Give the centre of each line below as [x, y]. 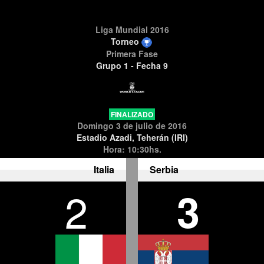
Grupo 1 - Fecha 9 [132, 66]
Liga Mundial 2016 [132, 29]
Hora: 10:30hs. [132, 149]
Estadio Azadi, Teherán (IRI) [132, 138]
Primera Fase [132, 54]
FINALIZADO [132, 115]
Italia [104, 170]
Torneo [126, 41]
